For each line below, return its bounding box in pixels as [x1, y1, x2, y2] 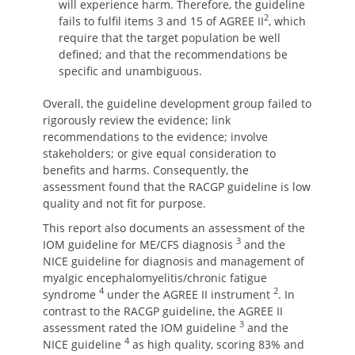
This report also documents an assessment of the [43, 220, 305, 235]
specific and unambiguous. [59, 63, 202, 78]
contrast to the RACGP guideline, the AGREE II [43, 303, 283, 319]
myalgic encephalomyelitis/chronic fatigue [43, 270, 267, 285]
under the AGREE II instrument [104, 287, 273, 302]
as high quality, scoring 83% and [129, 337, 304, 352]
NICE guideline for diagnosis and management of [43, 254, 304, 269]
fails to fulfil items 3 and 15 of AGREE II [59, 13, 264, 29]
